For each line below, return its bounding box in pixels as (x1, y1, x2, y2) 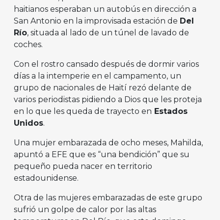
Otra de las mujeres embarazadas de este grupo (14, 193, 202, 203)
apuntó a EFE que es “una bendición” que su (14, 150, 190, 160)
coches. (14, 40, 43, 50)
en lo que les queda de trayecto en (14, 107, 152, 116)
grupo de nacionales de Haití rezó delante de (14, 83, 192, 93)
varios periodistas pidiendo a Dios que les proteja (14, 95, 202, 105)
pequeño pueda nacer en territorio (14, 162, 152, 171)
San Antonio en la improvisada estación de (14, 16, 180, 26)
